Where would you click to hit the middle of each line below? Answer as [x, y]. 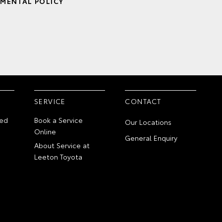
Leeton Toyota [58, 157]
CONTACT [143, 101]
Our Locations [148, 122]
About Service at [62, 145]
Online [45, 131]
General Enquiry [151, 138]
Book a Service [59, 120]
